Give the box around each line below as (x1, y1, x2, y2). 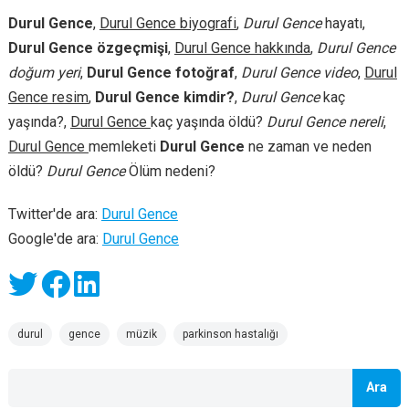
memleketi (88, 138, 160, 156)
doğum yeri (7, 64, 80, 82)
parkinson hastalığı (182, 328, 278, 341)
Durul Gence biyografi (99, 15, 236, 33)
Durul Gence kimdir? (94, 89, 235, 107)
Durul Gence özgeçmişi (7, 39, 168, 58)
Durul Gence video (240, 64, 358, 82)
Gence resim (7, 89, 89, 107)
